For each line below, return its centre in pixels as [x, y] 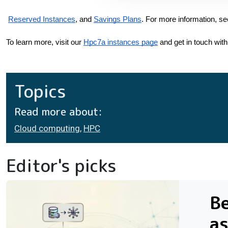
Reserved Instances [42, 20]
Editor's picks [61, 166]
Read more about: [58, 112]
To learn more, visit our [44, 42]
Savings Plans [118, 20]
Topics [40, 91]
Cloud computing [47, 129]
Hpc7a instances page [121, 42]
